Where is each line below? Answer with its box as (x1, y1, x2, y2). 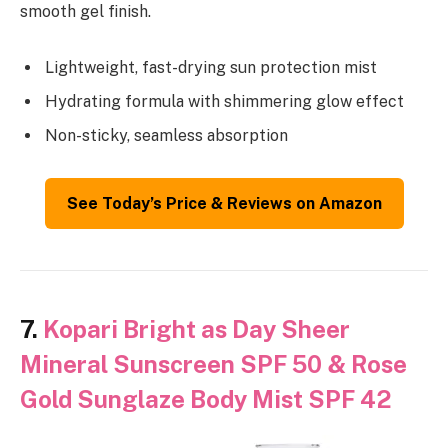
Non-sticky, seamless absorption (45, 126, 288, 146)
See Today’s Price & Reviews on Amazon (66, 193, 382, 213)
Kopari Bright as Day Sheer (43, 314, 350, 343)
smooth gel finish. (20, 2, 151, 22)
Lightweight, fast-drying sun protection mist (45, 58, 377, 78)
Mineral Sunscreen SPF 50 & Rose (20, 349, 407, 378)
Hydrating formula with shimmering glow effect (45, 92, 404, 112)
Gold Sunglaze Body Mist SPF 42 (20, 384, 392, 413)
